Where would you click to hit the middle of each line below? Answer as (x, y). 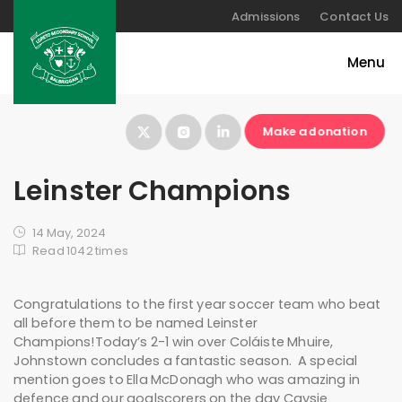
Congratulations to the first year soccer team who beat (197, 305)
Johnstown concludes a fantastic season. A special (186, 361)
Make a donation (315, 131)
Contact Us (354, 16)
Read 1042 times (80, 251)
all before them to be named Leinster (135, 323)
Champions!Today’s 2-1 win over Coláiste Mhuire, (174, 342)
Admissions (266, 16)
